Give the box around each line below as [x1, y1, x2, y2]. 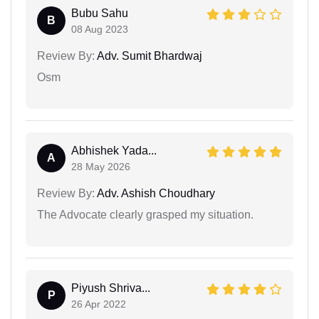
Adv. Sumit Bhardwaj [95, 49, 202, 62]
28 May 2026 [71, 160, 130, 172]
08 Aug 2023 [71, 23, 128, 35]
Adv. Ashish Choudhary [95, 187, 215, 199]
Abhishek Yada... [71, 144, 157, 157]
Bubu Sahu [71, 6, 128, 19]
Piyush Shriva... [71, 281, 150, 294]
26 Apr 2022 [71, 298, 126, 310]
